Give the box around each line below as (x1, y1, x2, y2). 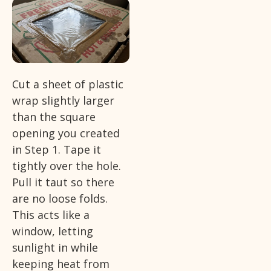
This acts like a (12, 207, 90, 222)
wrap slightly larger (12, 93, 114, 108)
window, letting (12, 223, 93, 238)
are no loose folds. (12, 191, 108, 206)
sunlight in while (12, 240, 98, 255)
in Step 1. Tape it (12, 142, 101, 157)
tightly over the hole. (12, 158, 121, 173)
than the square (12, 109, 96, 124)
